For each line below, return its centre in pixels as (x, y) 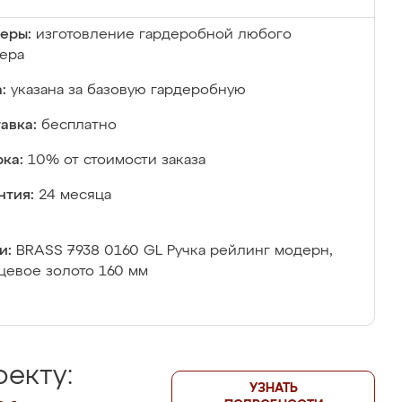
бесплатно (79, 126)
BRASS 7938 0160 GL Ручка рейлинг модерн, (174, 251)
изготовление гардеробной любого (164, 35)
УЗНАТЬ (273, 389)
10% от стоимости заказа (117, 161)
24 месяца (75, 196)
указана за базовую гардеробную (128, 91)
